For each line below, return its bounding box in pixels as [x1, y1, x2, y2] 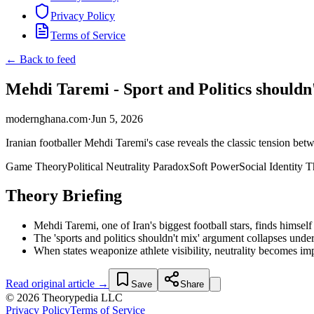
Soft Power [189, 160, 239, 172]
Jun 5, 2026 [91, 112, 143, 125]
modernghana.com [6, 112, 88, 125]
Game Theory [6, 160, 67, 172]
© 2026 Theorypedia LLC [6, 292, 123, 304]
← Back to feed [6, 53, 76, 65]
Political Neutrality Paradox [67, 160, 189, 172]
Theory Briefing [6, 186, 122, 205]
